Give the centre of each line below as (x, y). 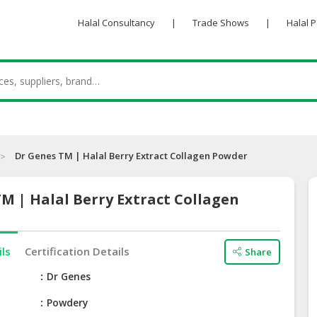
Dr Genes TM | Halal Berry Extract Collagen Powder (131, 156)
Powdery (68, 303)
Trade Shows (220, 23)
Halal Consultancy (116, 23)
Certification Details (77, 252)
